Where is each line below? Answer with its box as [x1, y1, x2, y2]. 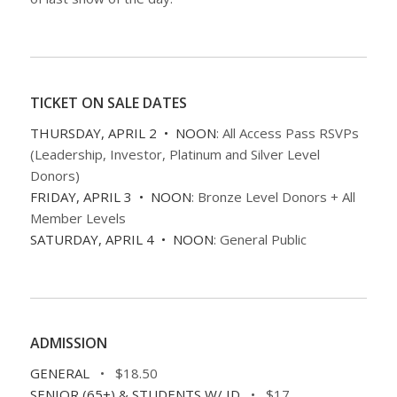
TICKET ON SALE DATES [29, 92, 187, 113]
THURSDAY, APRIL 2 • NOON [29, 123, 216, 142]
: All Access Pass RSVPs [215, 123, 359, 142]
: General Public [213, 230, 307, 248]
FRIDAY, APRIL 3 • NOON [29, 187, 191, 206]
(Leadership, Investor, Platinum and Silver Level [29, 144, 320, 163]
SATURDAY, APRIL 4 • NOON [29, 230, 214, 248]
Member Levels [29, 208, 126, 227]
